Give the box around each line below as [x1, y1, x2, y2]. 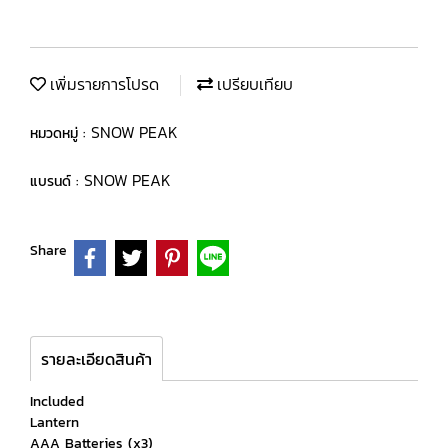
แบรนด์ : [30, 171, 84, 192]
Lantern [30, 411, 79, 433]
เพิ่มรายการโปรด [46, 72, 159, 96]
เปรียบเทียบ [213, 72, 293, 96]
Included [30, 390, 84, 412]
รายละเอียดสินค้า [41, 346, 152, 371]
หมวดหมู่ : [30, 123, 91, 144]
